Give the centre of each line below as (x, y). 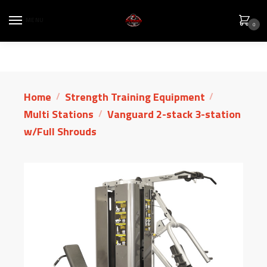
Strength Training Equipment (135, 97)
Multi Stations (59, 114)
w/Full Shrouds (60, 131)
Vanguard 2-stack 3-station (174, 114)
